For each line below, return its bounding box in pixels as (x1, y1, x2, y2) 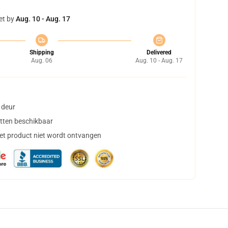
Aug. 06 (31, 57, 52, 64)
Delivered (147, 49, 172, 56)
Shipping (29, 49, 54, 56)
